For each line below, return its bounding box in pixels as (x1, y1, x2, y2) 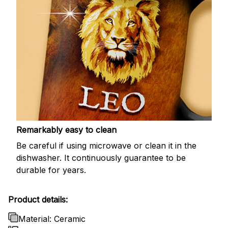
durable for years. (16, 164, 86, 175)
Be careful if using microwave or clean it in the (16, 140, 196, 151)
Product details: (8, 194, 68, 205)
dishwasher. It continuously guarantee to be (16, 152, 186, 163)
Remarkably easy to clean (16, 125, 117, 135)
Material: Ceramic (18, 213, 85, 224)
